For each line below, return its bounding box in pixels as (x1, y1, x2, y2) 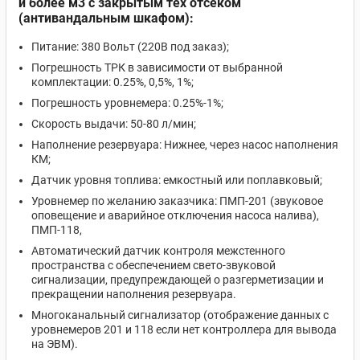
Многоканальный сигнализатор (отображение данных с (31, 309, 329, 321)
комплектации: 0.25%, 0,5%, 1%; (31, 76, 194, 88)
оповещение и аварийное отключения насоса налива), (31, 209, 319, 222)
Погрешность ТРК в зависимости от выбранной (31, 61, 283, 74)
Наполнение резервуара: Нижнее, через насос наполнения (31, 138, 338, 151)
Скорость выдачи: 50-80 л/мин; (31, 117, 196, 130)
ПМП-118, (31, 223, 82, 236)
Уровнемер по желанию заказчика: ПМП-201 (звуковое (31, 194, 323, 207)
